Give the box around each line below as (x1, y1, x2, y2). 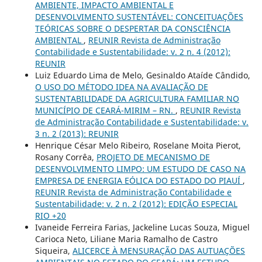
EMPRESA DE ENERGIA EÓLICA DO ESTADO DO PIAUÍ (35, 175, 243, 187)
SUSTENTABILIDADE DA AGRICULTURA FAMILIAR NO (35, 93, 239, 105)
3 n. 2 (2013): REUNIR (35, 128, 119, 140)
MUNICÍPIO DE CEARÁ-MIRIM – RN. (35, 105, 175, 116)
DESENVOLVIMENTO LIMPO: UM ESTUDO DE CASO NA (35, 163, 246, 175)
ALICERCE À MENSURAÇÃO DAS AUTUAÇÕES (72, 245, 245, 257)
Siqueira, (35, 245, 73, 257)
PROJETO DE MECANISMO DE (96, 151, 210, 163)
